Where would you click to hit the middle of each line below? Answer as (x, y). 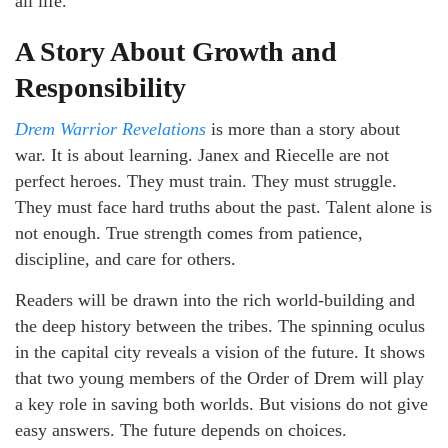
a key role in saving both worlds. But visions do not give (221, 403)
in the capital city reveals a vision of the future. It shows (220, 351)
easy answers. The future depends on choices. (181, 429)
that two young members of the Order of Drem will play (219, 377)
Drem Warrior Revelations (110, 128)
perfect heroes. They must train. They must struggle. (206, 180)
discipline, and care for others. (125, 258)
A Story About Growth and (176, 51)
